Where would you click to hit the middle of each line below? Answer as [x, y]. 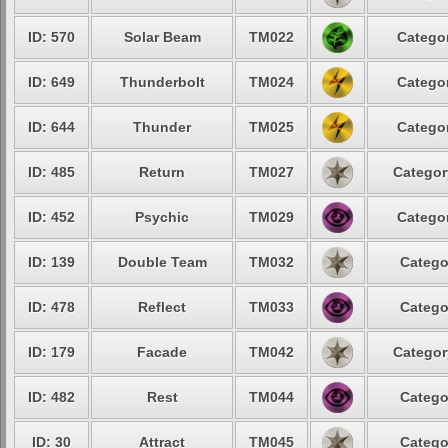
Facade [162, 352]
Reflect [162, 307]
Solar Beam [162, 37]
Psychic [162, 217]
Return [162, 172]
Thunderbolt [162, 82]
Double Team [162, 262]
